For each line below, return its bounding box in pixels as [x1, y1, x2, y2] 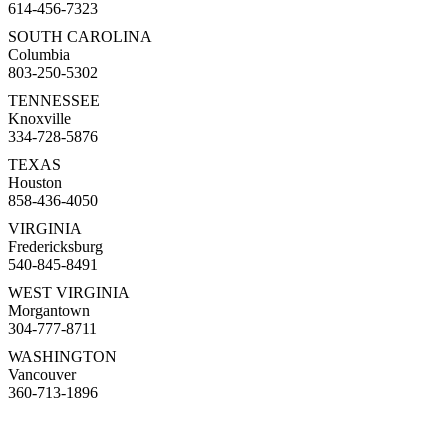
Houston [8, 174, 62, 192]
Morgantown [8, 302, 90, 320]
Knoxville [8, 110, 71, 128]
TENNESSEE [8, 92, 100, 110]
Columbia [8, 46, 70, 64]
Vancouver [8, 366, 76, 384]
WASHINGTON [8, 348, 117, 366]
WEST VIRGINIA [8, 284, 130, 302]
